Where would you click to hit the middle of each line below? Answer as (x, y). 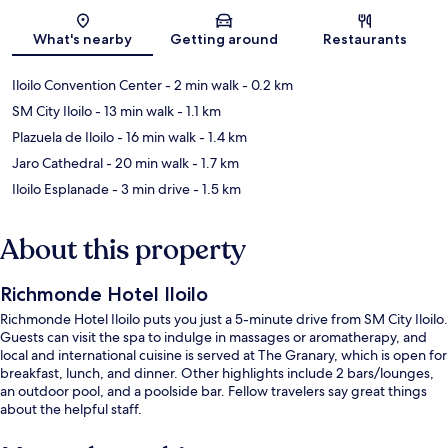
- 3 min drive (149, 189)
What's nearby (83, 39)
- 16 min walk (155, 137)
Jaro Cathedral (57, 163)
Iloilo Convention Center (87, 85)
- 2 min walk (200, 85)
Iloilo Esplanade (60, 189)
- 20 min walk (146, 163)
